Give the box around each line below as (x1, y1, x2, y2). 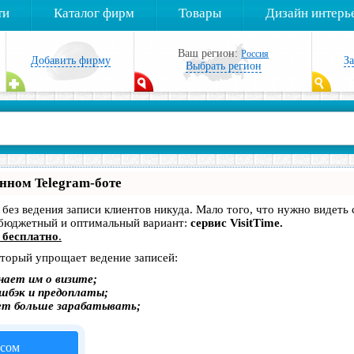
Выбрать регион (185, 59, 262, 72)
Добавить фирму (30, 55, 111, 66)
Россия (241, 47, 269, 59)
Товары (179, 6, 221, 21)
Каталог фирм (54, 6, 134, 21)
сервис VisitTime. (190, 217, 283, 229)
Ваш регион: (178, 47, 241, 59)
